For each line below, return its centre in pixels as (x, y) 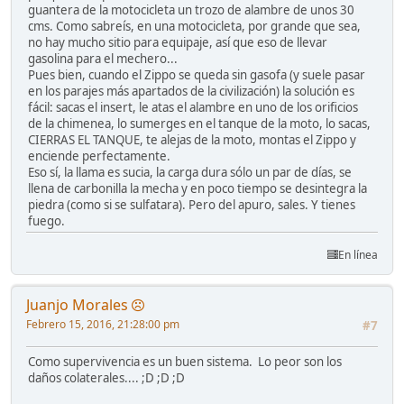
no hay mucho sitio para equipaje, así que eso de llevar (178, 42)
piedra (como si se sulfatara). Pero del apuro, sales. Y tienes (192, 204)
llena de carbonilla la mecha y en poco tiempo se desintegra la (197, 188)
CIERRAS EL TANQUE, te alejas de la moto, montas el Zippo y (192, 139)
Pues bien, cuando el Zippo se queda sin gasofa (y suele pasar (197, 74)
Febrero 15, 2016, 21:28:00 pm (103, 324)
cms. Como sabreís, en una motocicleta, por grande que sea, (194, 26)
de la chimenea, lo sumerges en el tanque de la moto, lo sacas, (199, 123)
